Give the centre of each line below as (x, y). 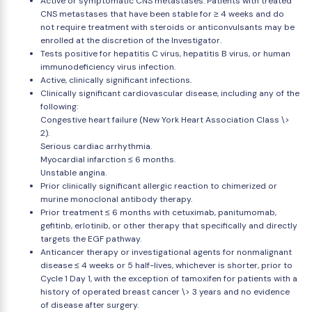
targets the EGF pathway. (91, 239)
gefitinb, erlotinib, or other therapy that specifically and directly (169, 226)
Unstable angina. (73, 173)
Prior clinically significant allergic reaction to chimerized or (159, 186)
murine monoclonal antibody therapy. (116, 199)
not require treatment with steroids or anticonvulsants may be (167, 27)
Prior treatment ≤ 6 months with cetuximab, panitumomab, (158, 212)
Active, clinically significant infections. (116, 80)
